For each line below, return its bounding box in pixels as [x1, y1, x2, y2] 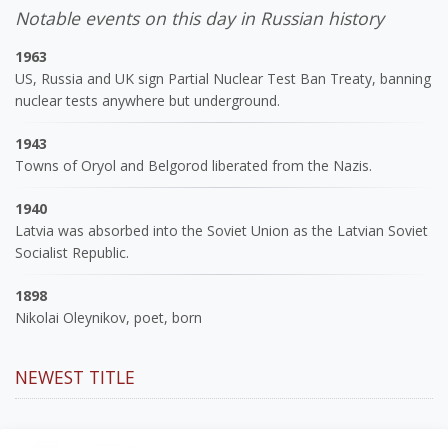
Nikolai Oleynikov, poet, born [15, 307, 202, 327]
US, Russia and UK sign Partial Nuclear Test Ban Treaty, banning [15, 68, 431, 88]
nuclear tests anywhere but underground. [15, 90, 280, 110]
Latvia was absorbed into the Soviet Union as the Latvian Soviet [15, 220, 428, 240]
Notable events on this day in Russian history [15, 5, 384, 30]
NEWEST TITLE [15, 364, 135, 389]
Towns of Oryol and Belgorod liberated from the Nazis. [15, 155, 372, 175]
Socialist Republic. [15, 242, 129, 262]
